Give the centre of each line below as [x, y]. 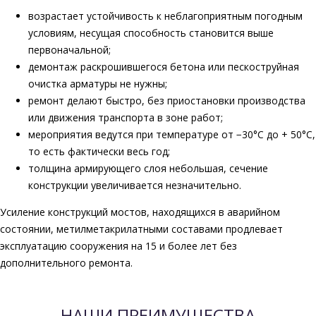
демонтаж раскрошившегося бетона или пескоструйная [164, 67]
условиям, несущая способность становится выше [151, 33]
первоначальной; [69, 50]
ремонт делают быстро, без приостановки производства [167, 101]
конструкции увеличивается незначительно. [135, 186]
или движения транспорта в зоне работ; [126, 118]
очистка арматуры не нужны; [98, 84]
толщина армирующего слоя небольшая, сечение [148, 169]
